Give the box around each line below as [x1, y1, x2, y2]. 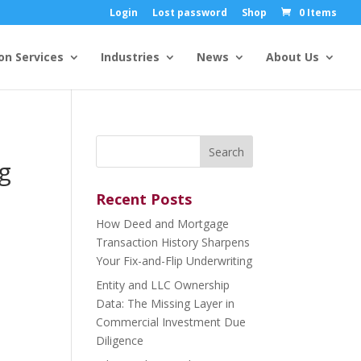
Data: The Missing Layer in [96, 296, 235, 311]
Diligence [96, 333, 144, 348]
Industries [101, 49, 160, 64]
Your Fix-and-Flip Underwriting [96, 253, 253, 268]
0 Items [299, 6, 337, 19]
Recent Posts [96, 189, 193, 209]
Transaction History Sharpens [96, 234, 251, 250]
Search [95, 135, 135, 148]
